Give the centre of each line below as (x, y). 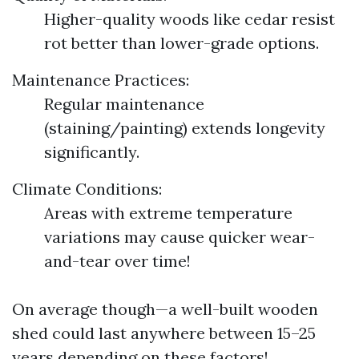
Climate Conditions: (87, 189)
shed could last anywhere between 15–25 (164, 333)
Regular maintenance (124, 104)
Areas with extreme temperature (168, 213)
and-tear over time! (117, 261)
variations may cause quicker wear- (179, 237)
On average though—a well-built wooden (165, 309)
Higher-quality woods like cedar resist (190, 19)
